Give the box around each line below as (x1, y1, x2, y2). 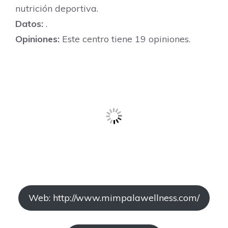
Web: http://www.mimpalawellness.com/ (28, 192, 199, 204)
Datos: (15, 18, 43, 30)
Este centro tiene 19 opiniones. (60, 33, 190, 45)
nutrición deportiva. (15, 3, 98, 14)
